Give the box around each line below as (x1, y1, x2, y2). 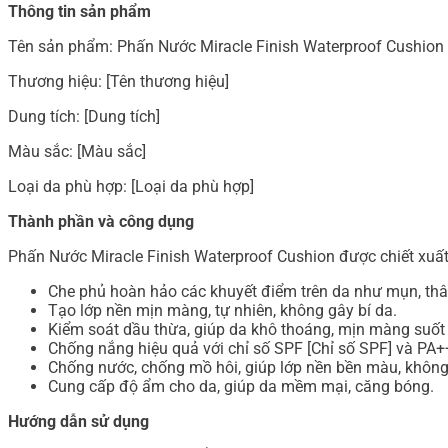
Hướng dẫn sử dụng (8, 412, 149, 432)
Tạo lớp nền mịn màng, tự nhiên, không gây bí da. (48, 301, 397, 321)
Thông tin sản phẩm (8, 2, 151, 22)
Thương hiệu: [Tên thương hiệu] (8, 72, 229, 92)
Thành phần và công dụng (8, 212, 194, 232)
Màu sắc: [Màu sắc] (8, 142, 146, 162)
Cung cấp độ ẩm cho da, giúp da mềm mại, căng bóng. (48, 377, 434, 397)
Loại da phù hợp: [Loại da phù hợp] (8, 177, 254, 197)
